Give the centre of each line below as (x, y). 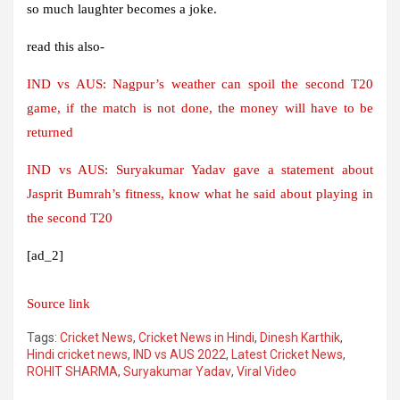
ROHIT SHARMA (72, 371)
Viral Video (267, 371)
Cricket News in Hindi (196, 337)
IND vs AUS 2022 (179, 354)
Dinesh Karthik (300, 337)
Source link (58, 303)
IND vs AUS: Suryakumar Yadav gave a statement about (200, 169)
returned (50, 132)
